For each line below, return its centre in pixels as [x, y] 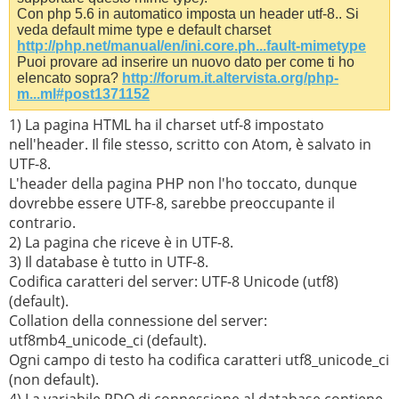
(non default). [54, 379]
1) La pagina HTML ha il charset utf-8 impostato [167, 124]
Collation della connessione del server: [138, 320]
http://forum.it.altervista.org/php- [230, 77]
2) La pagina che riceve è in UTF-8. [121, 242]
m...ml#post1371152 [83, 94]
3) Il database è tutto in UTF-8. [109, 261]
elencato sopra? [69, 77]
